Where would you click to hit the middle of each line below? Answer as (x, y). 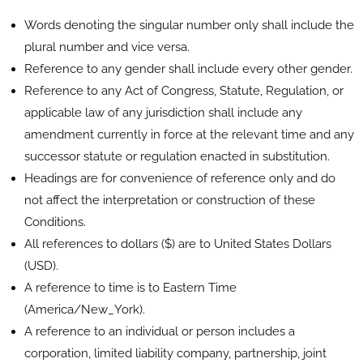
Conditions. (55, 222)
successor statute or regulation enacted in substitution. (177, 156)
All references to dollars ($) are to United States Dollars (178, 243)
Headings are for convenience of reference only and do (180, 178)
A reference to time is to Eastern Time (130, 287)
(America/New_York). (85, 309)
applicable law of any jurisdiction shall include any (163, 112)
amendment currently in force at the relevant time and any (189, 134)
